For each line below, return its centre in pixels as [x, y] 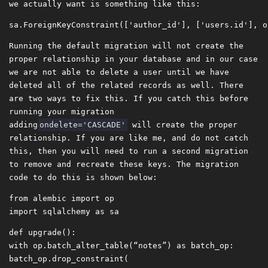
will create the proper [182, 125]
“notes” [150, 246]
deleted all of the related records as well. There [126, 86]
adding [23, 125]
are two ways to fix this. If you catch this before [129, 99]
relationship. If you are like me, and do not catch [129, 138]
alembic [50, 199]
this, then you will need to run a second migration [129, 151]
